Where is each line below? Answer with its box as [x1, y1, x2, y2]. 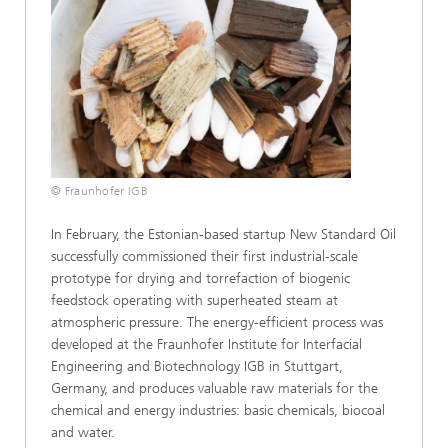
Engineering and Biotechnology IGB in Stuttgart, [51, 358, 343, 376]
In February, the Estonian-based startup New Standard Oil [51, 226, 396, 244]
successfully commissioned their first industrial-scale [51, 248, 358, 266]
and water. [51, 424, 115, 442]
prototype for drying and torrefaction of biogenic [51, 270, 350, 288]
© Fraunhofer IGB [51, 184, 148, 199]
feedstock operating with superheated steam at [51, 292, 338, 310]
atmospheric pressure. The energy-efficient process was [51, 314, 383, 332]
